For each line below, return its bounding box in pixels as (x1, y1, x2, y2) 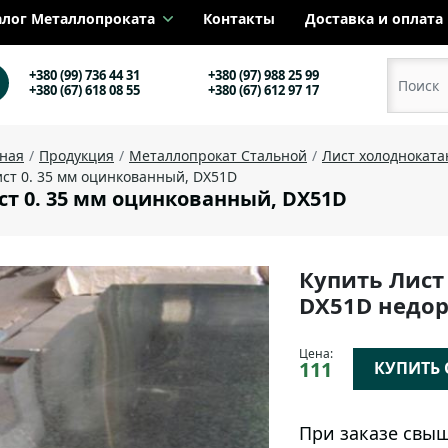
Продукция (39, 146, 114, 165)
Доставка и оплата (304, 9, 443, 28)
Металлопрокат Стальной (129, 146, 307, 165)
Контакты (202, 9, 275, 28)
